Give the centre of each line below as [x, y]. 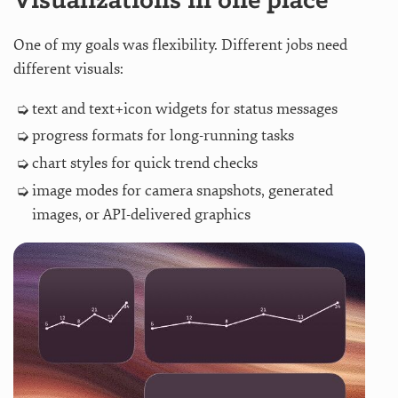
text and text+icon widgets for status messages [184, 108]
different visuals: [68, 68]
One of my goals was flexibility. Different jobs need [180, 44]
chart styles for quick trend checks [144, 163]
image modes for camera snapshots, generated [182, 190]
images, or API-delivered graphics [141, 214]
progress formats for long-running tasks [163, 136]
